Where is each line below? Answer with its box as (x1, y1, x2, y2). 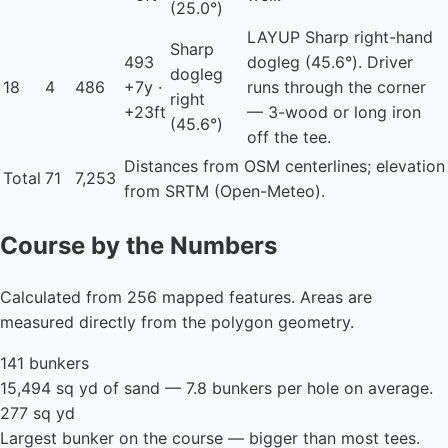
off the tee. (247, 127, 331, 148)
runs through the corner (247, 77, 426, 98)
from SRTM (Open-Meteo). (124, 181, 325, 202)
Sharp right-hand (300, 27, 433, 48)
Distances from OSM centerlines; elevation (124, 156, 445, 177)
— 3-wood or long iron (247, 102, 421, 123)
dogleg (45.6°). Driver (247, 52, 413, 73)
